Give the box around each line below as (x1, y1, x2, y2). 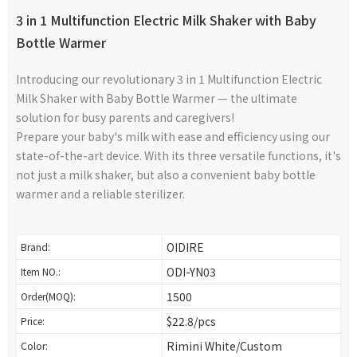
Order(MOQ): (21, 289, 76, 303)
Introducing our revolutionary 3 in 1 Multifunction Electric (16, 71, 322, 87)
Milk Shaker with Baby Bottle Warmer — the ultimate (16, 90, 297, 106)
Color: (21, 339, 48, 352)
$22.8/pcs (166, 313, 216, 329)
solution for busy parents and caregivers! (16, 109, 234, 125)
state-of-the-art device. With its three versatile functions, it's (16, 147, 341, 163)
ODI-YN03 (166, 264, 216, 280)
